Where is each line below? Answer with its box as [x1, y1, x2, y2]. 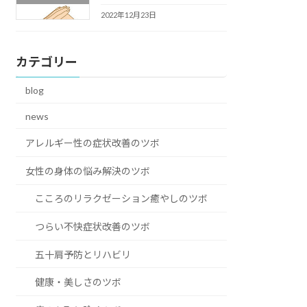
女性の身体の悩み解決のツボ [25, 164, 151, 177]
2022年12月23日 [100, 10, 156, 20]
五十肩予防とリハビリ [35, 248, 132, 260]
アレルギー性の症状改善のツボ [25, 137, 160, 149]
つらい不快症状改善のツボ [35, 220, 151, 232]
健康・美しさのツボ [35, 276, 122, 288]
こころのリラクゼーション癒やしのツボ [35, 193, 208, 205]
